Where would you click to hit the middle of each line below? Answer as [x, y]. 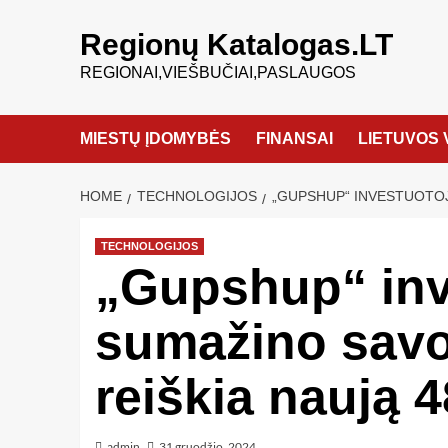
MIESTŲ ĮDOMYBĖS [155, 138]
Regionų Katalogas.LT [236, 44]
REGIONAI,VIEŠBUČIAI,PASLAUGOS [217, 72]
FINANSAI [294, 138]
